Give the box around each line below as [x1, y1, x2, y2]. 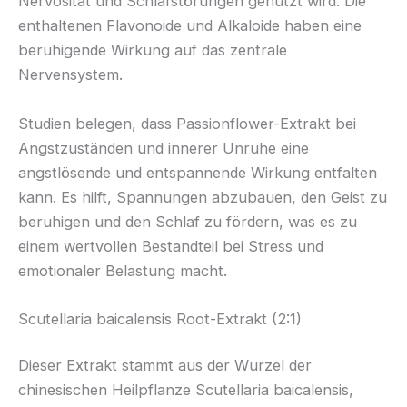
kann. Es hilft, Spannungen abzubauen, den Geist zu [18, 187, 387, 206]
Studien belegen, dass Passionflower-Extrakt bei [18, 114, 356, 133]
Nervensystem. [18, 65, 123, 84]
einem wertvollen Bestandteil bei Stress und [18, 236, 323, 255]
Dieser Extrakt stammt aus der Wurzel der [18, 356, 312, 375]
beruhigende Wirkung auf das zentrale [18, 41, 287, 60]
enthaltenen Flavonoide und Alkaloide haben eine [18, 16, 362, 35]
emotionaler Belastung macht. [18, 261, 227, 280]
